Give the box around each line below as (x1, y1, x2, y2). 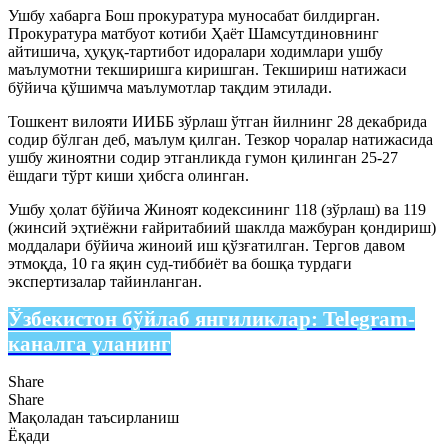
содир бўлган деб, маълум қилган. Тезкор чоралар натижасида (8, 130, 433, 148)
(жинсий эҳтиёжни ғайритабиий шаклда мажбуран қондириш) (8, 218, 436, 236)
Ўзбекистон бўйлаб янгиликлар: (8, 306, 323, 331)
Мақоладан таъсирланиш (8, 408, 179, 426)
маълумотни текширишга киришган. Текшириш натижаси (8, 60, 407, 78)
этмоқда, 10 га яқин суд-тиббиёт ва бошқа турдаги (8, 254, 352, 272)
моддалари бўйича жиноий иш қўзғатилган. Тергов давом (8, 236, 405, 254)
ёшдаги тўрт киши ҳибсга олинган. (8, 166, 249, 184)
